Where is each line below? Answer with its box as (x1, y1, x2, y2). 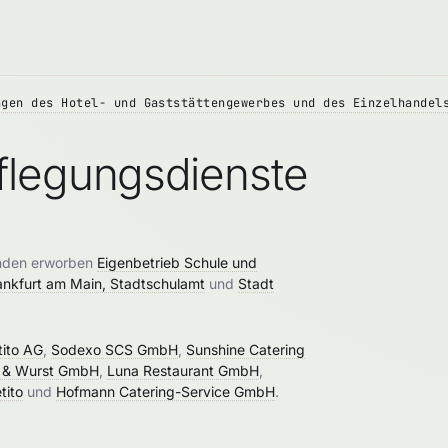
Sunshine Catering (186, 341, 305, 358)
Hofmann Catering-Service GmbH (56, 383, 275, 400)
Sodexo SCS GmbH (51, 341, 178, 358)
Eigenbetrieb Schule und (97, 254, 257, 271)
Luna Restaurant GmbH (107, 362, 259, 379)
